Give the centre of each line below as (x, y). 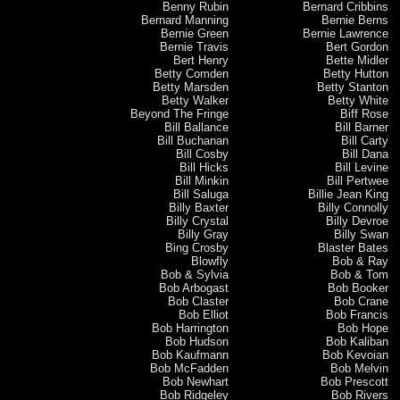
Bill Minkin (201, 180)
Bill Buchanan (192, 140)
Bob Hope (363, 328)
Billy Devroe (358, 221)
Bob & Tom (360, 274)
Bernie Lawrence (346, 33)
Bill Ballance (196, 127)
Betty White (358, 100)
